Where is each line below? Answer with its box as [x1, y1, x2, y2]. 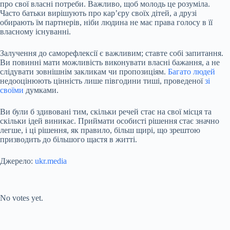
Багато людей [168, 67, 215, 76]
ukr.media [35, 157, 67, 166]
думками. [24, 86, 59, 95]
